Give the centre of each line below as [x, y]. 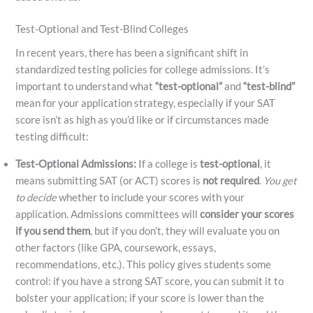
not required [231, 180]
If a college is [168, 163]
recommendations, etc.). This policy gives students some [144, 264]
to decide [36, 197]
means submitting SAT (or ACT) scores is [109, 180]
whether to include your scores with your [151, 197]
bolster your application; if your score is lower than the [140, 298]
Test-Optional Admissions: [76, 163]
